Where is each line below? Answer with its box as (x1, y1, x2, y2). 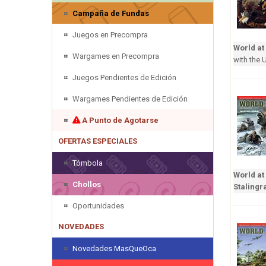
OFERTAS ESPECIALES (58, 136, 137, 145)
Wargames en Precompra (72, 51, 159, 61)
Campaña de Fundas (72, 8, 149, 18)
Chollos (72, 179, 101, 189)
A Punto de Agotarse (80, 115, 159, 125)
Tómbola (72, 158, 103, 167)
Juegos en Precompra (72, 30, 148, 39)
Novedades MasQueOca (72, 243, 156, 253)
